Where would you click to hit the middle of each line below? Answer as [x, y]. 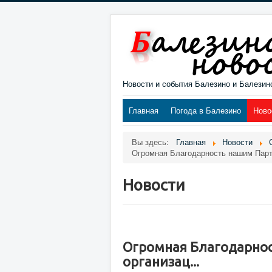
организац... [161, 261]
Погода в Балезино [206, 110]
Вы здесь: [153, 142]
